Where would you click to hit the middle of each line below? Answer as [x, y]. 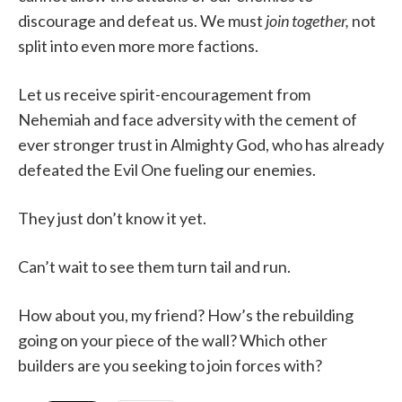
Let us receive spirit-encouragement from [164, 95]
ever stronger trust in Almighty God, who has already [201, 145]
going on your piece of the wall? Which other [173, 341]
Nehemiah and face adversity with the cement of [188, 120]
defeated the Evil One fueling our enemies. [167, 170]
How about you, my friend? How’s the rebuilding [186, 315]
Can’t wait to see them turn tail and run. [154, 267]
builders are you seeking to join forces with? [170, 366]
